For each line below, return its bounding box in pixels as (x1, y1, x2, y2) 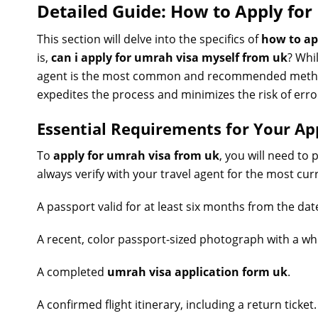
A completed (37, 264, 107, 280)
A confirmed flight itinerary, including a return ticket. (37, 297, 317, 312)
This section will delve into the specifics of (37, 31, 261, 47)
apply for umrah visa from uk (53, 148, 219, 163)
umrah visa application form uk (107, 264, 287, 280)
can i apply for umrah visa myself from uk (51, 50, 287, 65)
